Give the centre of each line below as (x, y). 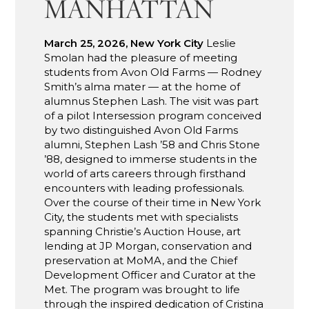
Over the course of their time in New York (153, 202)
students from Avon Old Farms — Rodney (153, 72)
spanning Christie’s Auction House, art (143, 231)
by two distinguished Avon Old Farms (141, 130)
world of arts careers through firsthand (145, 173)
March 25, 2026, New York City (124, 43)
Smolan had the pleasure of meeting (141, 57)
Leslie (220, 43)
